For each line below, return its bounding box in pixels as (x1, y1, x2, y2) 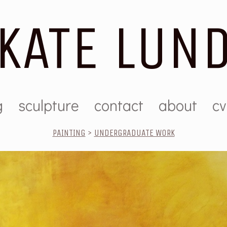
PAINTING (52, 127, 86, 138)
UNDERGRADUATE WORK (94, 127, 175, 138)
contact (94, 95, 143, 115)
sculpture (18, 95, 79, 115)
